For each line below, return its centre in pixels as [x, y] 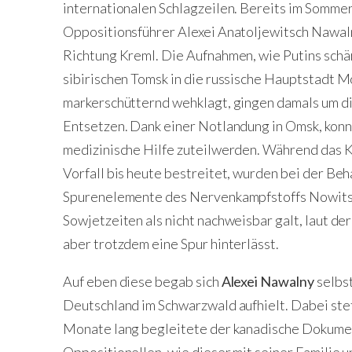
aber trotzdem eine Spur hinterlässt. [171, 244]
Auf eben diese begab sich [141, 281]
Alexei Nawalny [266, 281]
